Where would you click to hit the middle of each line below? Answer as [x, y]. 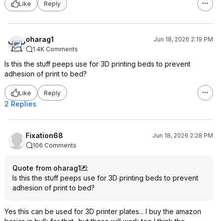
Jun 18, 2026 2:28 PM [183, 135]
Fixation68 [44, 135]
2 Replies [20, 104]
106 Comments [55, 145]
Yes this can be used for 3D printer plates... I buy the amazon [103, 211]
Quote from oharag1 [47, 168]
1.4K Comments [55, 49]
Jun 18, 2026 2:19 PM [183, 39]
